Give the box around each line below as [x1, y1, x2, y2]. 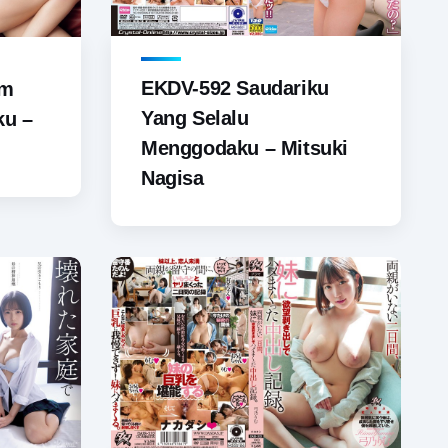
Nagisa [141, 167, 204, 190]
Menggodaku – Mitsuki [141, 137, 349, 160]
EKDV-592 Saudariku [141, 77, 329, 100]
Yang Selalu [141, 107, 249, 130]
